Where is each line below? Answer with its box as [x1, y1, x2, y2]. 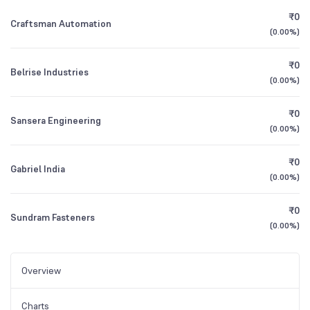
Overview [21, 264, 61, 277]
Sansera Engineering [10, 114, 101, 127]
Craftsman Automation [10, 17, 111, 30]
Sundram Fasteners [10, 211, 95, 224]
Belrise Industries [10, 66, 89, 78]
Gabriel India [10, 163, 65, 175]
